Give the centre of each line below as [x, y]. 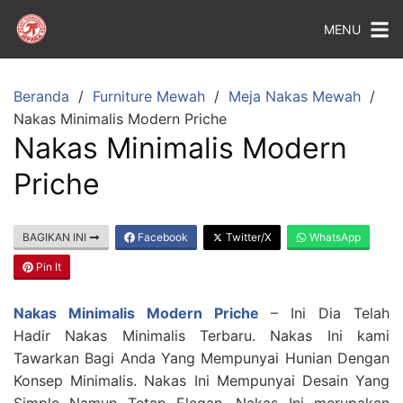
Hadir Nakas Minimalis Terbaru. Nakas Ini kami [201, 336]
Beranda [41, 96]
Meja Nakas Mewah [295, 96]
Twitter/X [247, 237]
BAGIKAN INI [56, 237]
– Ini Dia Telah [324, 313]
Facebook [161, 237]
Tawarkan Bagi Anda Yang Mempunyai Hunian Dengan [201, 358]
